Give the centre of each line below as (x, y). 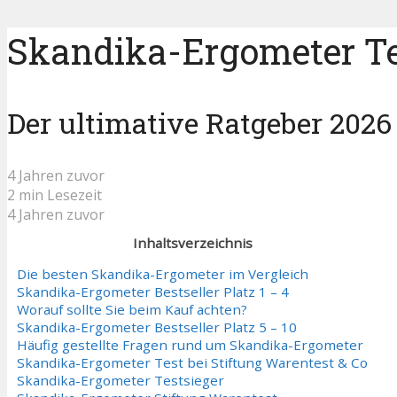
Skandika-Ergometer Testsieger (121, 381)
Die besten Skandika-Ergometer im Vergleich (163, 274)
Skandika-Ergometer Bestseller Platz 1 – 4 (153, 292)
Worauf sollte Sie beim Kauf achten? (132, 310)
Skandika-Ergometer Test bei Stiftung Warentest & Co (192, 363)
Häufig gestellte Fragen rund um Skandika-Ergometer (190, 345)
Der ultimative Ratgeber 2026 (199, 123)
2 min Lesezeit (54, 195)
